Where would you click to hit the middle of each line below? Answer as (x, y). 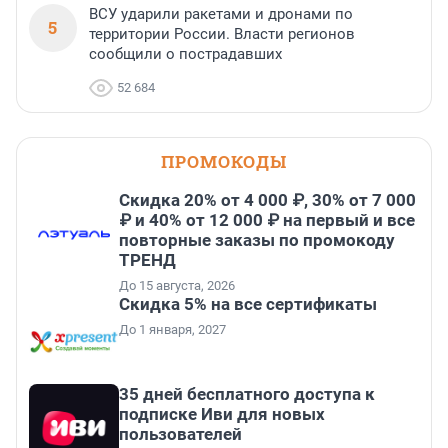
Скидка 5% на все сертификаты (248, 304)
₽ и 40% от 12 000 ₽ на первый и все (267, 220)
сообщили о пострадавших (185, 54)
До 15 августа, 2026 (177, 286)
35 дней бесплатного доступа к (247, 394)
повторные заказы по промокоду (257, 240)
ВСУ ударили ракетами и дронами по (221, 14)
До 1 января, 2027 (172, 330)
